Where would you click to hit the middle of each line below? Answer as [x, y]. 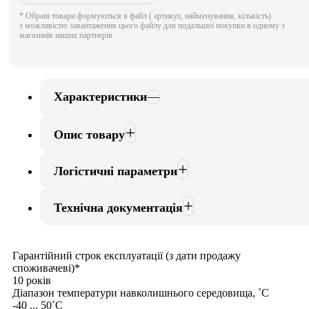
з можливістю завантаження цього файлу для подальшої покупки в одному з [152, 26]
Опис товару [89, 135]
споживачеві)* [46, 268]
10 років [32, 281]
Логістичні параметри [116, 171]
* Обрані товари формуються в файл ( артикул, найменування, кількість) [145, 16]
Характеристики [100, 97]
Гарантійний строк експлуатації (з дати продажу [127, 256]
